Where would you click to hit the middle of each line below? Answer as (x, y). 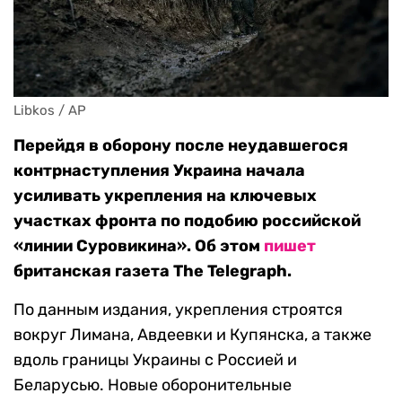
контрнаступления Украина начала (159, 171)
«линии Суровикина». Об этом (139, 246)
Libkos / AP (50, 111)
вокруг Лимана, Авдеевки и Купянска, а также (192, 335)
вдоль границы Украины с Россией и (155, 360)
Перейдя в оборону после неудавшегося (181, 146)
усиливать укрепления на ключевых (165, 196)
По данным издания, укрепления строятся (178, 310)
